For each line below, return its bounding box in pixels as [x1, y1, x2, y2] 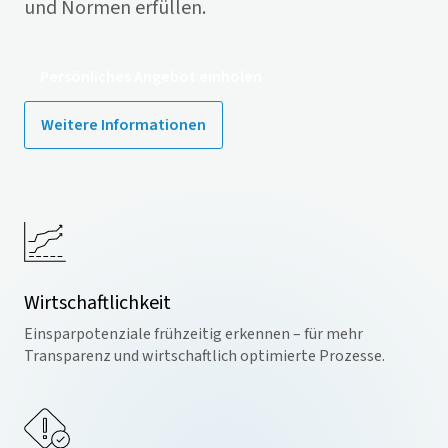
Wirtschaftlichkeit [24, 289, 171, 317]
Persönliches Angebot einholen [40, 66, 262, 88]
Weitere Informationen [41, 114, 206, 136]
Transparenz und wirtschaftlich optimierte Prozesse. [24, 345, 385, 367]
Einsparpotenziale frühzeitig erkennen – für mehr [24, 323, 363, 345]
